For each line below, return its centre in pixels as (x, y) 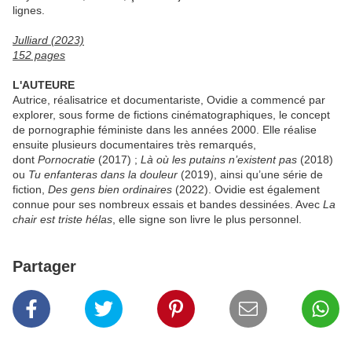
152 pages (39, 55)
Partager (44, 267)
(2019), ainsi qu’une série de (250, 175)
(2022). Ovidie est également (246, 190)
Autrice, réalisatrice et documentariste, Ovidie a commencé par (169, 100)
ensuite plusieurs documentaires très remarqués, (134, 145)
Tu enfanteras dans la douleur (103, 175)
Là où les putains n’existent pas (219, 160)
